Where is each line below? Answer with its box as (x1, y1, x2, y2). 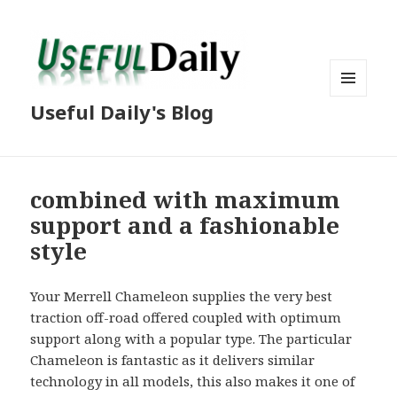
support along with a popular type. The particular (30, 330, 353, 348)
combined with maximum (30, 183, 341, 216)
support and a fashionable (30, 209, 340, 242)
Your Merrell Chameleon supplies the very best (30, 287, 333, 306)
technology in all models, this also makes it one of (30, 372, 355, 391)
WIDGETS (330, 125, 382, 141)
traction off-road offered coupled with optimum (30, 308, 342, 327)
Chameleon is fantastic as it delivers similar (30, 351, 315, 370)
